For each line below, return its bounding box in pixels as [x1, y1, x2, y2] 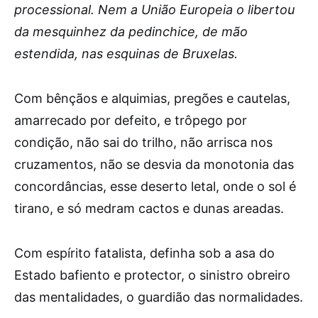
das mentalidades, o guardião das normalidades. [14, 290, 303, 305]
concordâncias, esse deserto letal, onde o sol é [14, 179, 296, 194]
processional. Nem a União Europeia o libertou [14, 2, 295, 17]
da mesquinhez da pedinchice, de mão [14, 24, 248, 39]
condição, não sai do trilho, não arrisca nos [14, 135, 273, 150]
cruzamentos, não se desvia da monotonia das [14, 157, 294, 172]
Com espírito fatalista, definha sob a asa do [14, 246, 275, 261]
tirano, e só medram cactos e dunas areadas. [14, 201, 284, 216]
